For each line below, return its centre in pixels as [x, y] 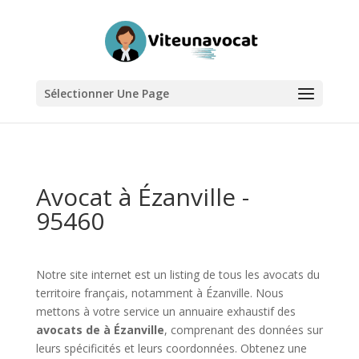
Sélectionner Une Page [106, 93]
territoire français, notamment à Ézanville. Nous [159, 293]
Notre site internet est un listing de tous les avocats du [177, 274]
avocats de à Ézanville [100, 330]
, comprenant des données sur [243, 330]
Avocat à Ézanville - [142, 197]
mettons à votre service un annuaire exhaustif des [165, 311]
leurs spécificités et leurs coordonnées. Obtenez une [171, 348]
